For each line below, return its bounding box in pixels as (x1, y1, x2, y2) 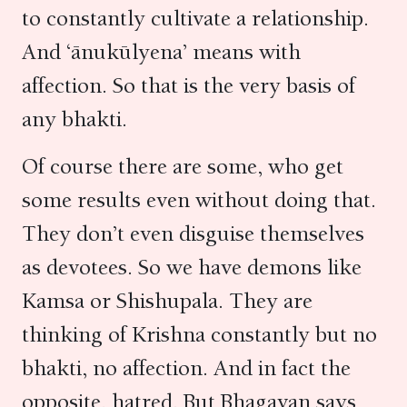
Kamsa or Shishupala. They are (22, 287, 313, 314)
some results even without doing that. (22, 186, 376, 213)
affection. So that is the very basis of (22, 72, 355, 99)
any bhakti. (22, 105, 138, 133)
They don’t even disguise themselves (22, 220, 364, 247)
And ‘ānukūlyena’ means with (22, 38, 301, 65)
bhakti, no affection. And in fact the (22, 354, 351, 382)
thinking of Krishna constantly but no (22, 321, 377, 348)
